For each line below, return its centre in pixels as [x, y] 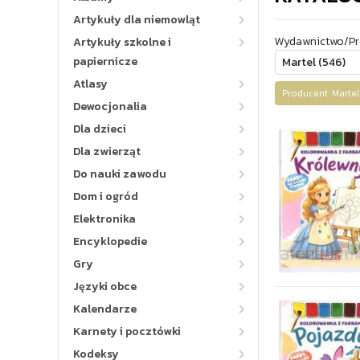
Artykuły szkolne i [122, 42]
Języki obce [105, 286]
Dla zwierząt [107, 151]
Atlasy [90, 84]
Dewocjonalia [110, 106]
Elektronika [104, 219]
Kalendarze [105, 309]
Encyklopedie [110, 241]
